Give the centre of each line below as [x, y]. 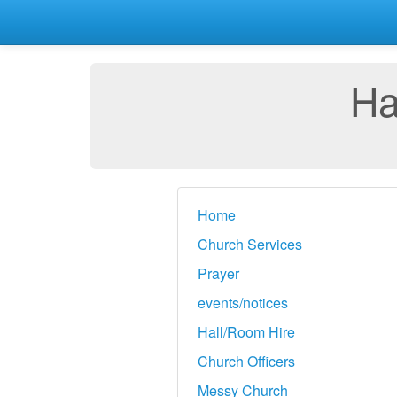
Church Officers [246, 361]
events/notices [242, 303]
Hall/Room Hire [246, 332]
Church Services [249, 244]
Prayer [218, 273]
